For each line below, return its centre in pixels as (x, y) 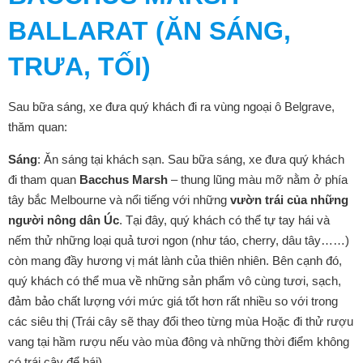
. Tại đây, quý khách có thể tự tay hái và (224, 220)
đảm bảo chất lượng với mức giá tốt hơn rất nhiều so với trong (173, 301)
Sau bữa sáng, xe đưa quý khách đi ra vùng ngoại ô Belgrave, (171, 107)
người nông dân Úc (64, 220)
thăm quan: (38, 127)
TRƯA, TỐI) (79, 66)
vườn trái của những (289, 200)
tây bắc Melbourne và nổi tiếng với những (119, 200)
